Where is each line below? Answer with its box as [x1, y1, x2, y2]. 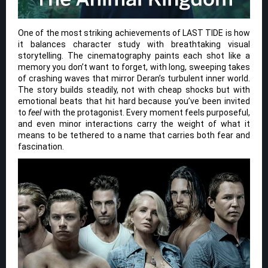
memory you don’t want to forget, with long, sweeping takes [18, 62, 250, 72]
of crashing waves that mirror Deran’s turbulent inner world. [18, 73, 250, 83]
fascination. [18, 141, 64, 151]
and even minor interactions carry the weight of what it [18, 118, 250, 129]
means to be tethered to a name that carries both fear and [18, 130, 250, 140]
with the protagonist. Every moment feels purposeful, [41, 107, 250, 117]
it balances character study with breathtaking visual [18, 39, 250, 49]
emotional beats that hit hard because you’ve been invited [18, 96, 250, 106]
